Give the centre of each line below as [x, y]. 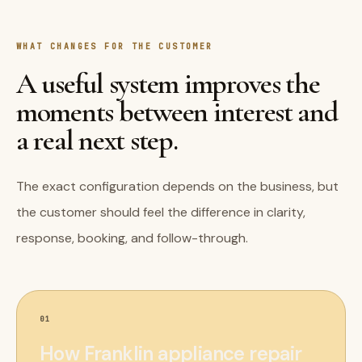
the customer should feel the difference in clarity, [161, 212]
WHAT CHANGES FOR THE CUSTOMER [115, 46]
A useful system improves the [168, 84]
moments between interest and [177, 112]
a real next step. [97, 140]
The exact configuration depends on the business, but [177, 186]
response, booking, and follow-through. [132, 238]
